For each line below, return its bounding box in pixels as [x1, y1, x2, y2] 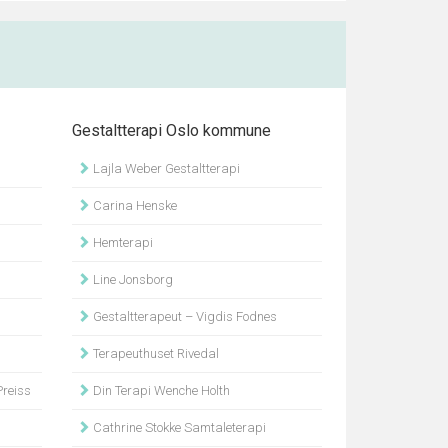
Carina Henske [89, 198, 177, 213]
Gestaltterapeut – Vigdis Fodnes [89, 309, 277, 324]
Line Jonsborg [89, 272, 173, 287]
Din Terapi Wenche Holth [89, 383, 230, 398]
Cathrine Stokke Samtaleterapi [89, 420, 266, 435]
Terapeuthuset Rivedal [89, 346, 219, 361]
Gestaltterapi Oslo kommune [71, 121, 271, 140]
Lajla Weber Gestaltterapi [89, 161, 240, 176]
